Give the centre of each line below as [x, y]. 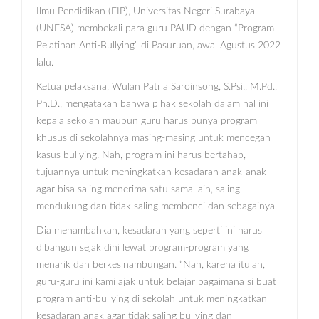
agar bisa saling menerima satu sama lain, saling [138, 190]
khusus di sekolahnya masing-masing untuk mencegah [153, 138]
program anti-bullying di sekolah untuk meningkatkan [152, 299]
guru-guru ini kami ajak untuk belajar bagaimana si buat [156, 282]
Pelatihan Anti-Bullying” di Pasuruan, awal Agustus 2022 [158, 46]
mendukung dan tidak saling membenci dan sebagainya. [157, 207]
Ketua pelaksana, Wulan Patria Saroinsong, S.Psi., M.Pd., [157, 87]
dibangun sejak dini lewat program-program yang [142, 248]
